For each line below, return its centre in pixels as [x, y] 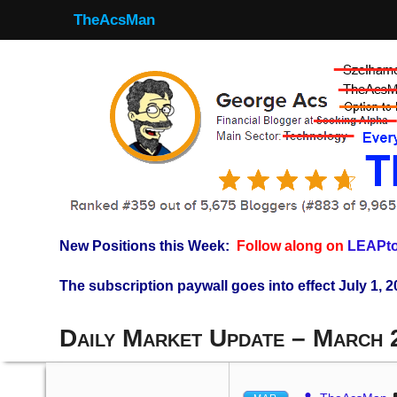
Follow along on [292, 246]
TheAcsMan [114, 20]
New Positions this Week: [144, 246]
